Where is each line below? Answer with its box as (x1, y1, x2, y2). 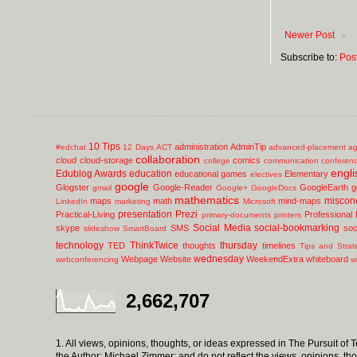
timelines (261, 240, 296, 250)
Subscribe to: (280, 51, 339, 63)
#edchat (56, 142, 86, 151)
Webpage (121, 253, 158, 264)
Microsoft (242, 196, 276, 206)
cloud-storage (79, 155, 133, 165)
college (203, 155, 230, 165)
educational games (175, 168, 248, 178)
